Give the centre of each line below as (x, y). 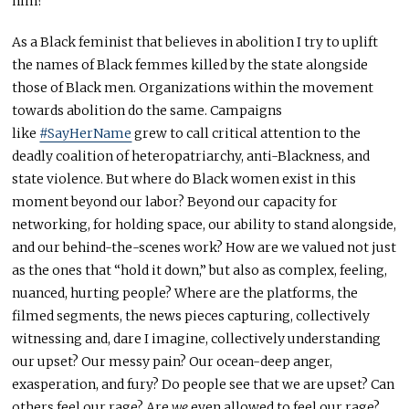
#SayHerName (86, 134)
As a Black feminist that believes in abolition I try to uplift (195, 42)
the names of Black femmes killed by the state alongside (190, 65)
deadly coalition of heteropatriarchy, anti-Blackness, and (191, 157)
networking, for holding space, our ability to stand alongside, (204, 225)
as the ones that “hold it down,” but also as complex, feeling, (200, 271)
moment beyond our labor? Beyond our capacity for (175, 202)
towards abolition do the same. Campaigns (147, 111)
